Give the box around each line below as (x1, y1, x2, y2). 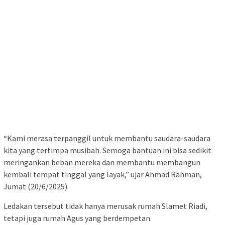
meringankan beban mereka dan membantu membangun (4, 157, 200, 167)
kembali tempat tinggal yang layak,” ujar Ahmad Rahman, (4, 169, 202, 179)
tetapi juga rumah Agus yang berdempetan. (4, 212, 152, 223)
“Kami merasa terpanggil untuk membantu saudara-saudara (4, 133, 210, 143)
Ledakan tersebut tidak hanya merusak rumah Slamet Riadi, (4, 200, 207, 211)
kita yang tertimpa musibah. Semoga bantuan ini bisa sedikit (4, 145, 211, 155)
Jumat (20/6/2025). (4, 181, 69, 191)
